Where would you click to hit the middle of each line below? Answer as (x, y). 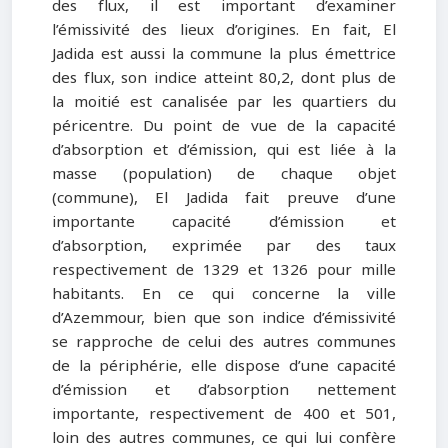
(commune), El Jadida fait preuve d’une (224, 198)
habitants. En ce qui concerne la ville (224, 294)
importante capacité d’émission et (224, 222)
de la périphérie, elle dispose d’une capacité (224, 366)
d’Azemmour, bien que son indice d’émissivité (224, 318)
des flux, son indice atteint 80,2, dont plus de (224, 78)
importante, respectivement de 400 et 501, (224, 414)
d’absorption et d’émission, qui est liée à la (224, 150)
